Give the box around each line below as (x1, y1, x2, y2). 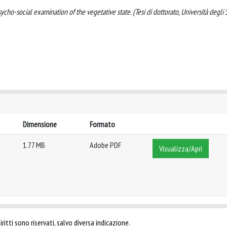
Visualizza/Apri (159, 143, 202, 154)
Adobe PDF (90, 140, 121, 150)
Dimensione (23, 119, 57, 129)
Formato (90, 119, 115, 129)
